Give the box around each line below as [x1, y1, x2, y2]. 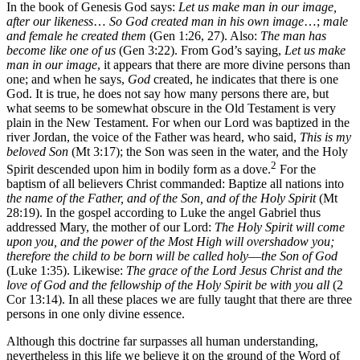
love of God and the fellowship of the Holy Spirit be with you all [6, 278, 329, 292]
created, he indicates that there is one [150, 72, 338, 86]
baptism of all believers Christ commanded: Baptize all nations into [6, 177, 344, 191]
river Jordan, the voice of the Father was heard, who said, [6, 129, 300, 144]
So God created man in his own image [109, 14, 304, 28]
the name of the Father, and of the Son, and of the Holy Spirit [6, 191, 316, 206]
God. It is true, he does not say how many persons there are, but [6, 86, 329, 100]
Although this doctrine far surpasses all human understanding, [6, 334, 318, 349]
